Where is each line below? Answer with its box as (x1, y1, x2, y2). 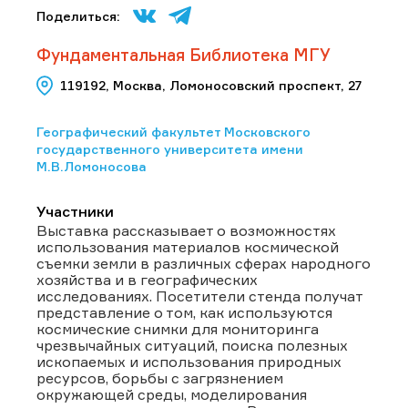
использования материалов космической (36, 237, 339, 256)
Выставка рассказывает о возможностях (36, 220, 336, 240)
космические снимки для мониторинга (36, 319, 319, 338)
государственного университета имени (36, 140, 303, 157)
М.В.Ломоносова (36, 158, 147, 174)
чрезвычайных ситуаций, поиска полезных (36, 335, 348, 354)
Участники (36, 201, 114, 220)
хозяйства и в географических (36, 270, 258, 289)
